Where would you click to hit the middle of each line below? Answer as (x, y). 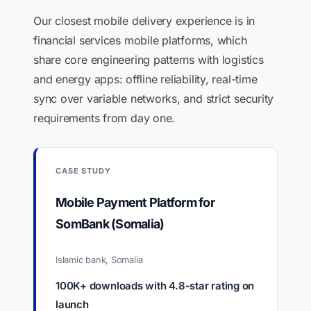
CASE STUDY (83, 171)
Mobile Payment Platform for (135, 202)
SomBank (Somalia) (110, 224)
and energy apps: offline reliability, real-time (145, 79)
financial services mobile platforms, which (140, 40)
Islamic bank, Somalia (99, 260)
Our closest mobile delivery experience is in (144, 21)
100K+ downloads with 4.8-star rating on (155, 286)
